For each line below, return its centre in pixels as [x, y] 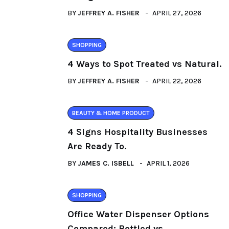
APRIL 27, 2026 [177, 13]
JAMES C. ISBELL [106, 164]
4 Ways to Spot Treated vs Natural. [144, 64]
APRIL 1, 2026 [168, 164]
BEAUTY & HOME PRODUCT [111, 113]
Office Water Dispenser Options [138, 214]
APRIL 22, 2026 [177, 81]
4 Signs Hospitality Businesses [138, 132]
